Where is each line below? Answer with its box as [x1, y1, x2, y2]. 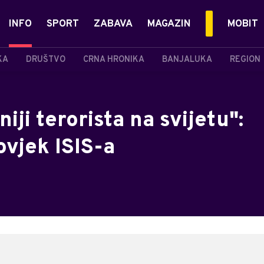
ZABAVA [94, 18, 133, 31]
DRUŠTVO [26, 54, 65, 65]
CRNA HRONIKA [83, 54, 144, 65]
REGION [230, 54, 260, 65]
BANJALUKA [162, 54, 212, 65]
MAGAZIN [147, 18, 191, 31]
